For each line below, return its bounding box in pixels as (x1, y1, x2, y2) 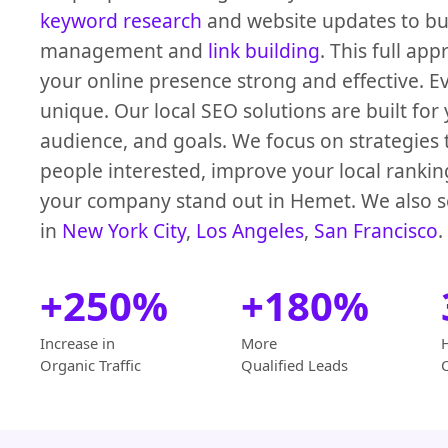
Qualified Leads (240, 355, 348, 376)
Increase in (40, 333, 115, 354)
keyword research (40, 7, 202, 35)
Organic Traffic (40, 355, 141, 376)
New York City (62, 217, 186, 245)
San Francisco (314, 217, 438, 245)
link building (208, 37, 320, 65)
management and (40, 37, 208, 65)
